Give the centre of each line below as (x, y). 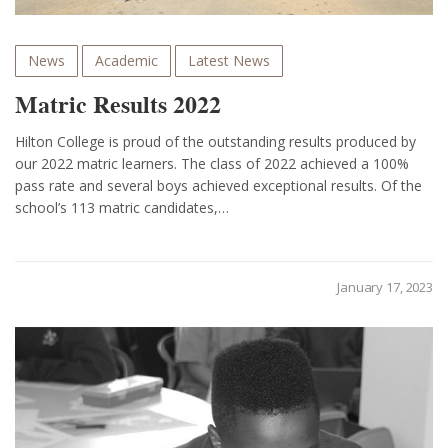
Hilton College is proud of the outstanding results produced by (215, 142)
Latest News (229, 61)
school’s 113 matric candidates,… (122, 208)
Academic (126, 61)
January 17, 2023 (385, 287)
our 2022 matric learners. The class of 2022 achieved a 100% (212, 164)
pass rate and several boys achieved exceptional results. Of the (218, 186)
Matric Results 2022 (118, 105)
